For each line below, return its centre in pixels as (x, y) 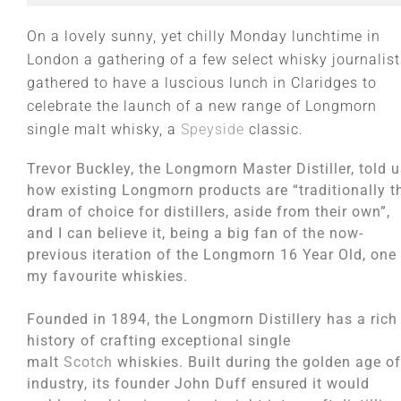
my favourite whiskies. (107, 276)
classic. (274, 129)
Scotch (88, 362)
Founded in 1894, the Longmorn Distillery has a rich (212, 319)
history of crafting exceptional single (159, 341)
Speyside (213, 129)
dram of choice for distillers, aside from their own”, (209, 212)
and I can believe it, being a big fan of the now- (195, 233)
